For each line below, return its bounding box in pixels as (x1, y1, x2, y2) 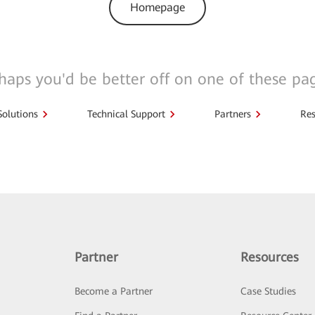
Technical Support (87, 108, 165, 120)
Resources (240, 250, 300, 265)
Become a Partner (74, 285, 153, 297)
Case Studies (240, 285, 297, 297)
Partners (214, 108, 251, 120)
